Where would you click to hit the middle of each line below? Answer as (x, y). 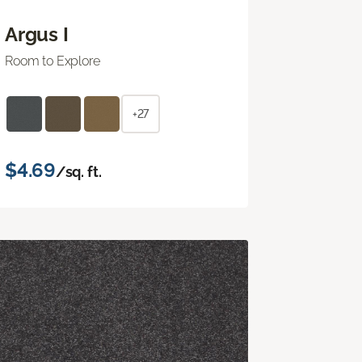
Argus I (37, 34)
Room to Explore (53, 61)
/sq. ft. (78, 171)
